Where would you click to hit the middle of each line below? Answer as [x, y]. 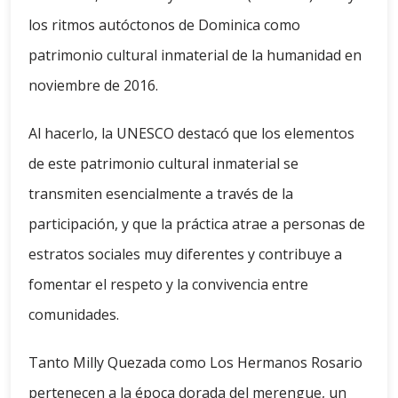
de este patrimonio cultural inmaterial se [163, 164]
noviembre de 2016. [93, 86]
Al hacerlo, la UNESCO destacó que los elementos [191, 134]
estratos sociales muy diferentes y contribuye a [185, 255]
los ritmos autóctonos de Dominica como [164, 25]
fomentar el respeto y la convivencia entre [168, 285]
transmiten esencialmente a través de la [161, 194]
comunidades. [74, 315]
